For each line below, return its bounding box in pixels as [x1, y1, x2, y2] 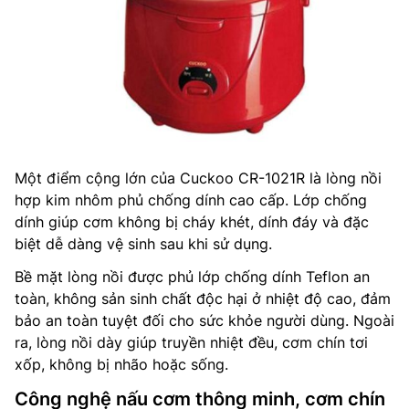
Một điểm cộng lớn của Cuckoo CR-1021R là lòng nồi [15, 168, 382, 187]
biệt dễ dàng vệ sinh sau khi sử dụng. [15, 234, 272, 253]
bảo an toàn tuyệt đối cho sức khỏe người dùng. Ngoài [15, 310, 394, 330]
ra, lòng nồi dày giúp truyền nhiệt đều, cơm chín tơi [15, 332, 368, 351]
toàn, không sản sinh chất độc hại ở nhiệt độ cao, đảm [15, 288, 391, 308]
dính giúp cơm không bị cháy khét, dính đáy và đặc [15, 212, 369, 231]
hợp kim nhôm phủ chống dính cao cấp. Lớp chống [15, 190, 367, 209]
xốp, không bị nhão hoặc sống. [15, 354, 228, 373]
